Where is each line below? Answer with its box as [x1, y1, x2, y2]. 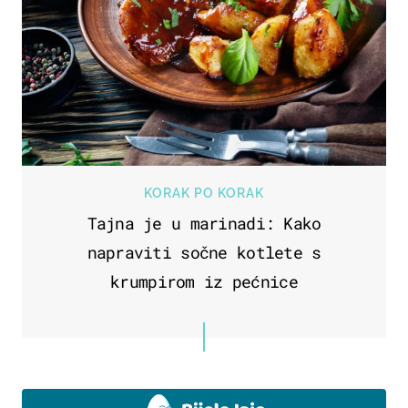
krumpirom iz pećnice [110, 270, 298, 293]
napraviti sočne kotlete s [87, 241, 321, 264]
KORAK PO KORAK [144, 186, 264, 201]
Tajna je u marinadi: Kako [87, 212, 321, 235]
